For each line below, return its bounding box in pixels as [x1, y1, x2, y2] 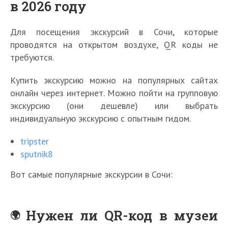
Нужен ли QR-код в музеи [26, 207, 218, 224]
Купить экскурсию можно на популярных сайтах [10, 74, 218, 87]
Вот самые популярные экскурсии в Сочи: [10, 168, 173, 181]
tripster [20, 135, 49, 148]
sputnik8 [20, 148, 53, 160]
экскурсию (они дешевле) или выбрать [10, 100, 218, 112]
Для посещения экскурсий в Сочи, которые [10, 26, 218, 38]
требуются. [10, 51, 54, 64]
